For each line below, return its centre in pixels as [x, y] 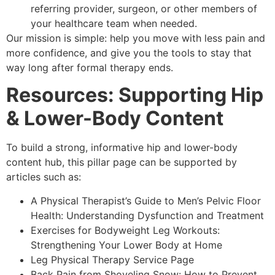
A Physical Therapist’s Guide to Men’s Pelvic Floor [146, 200]
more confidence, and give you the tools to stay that [129, 52]
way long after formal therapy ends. [90, 67]
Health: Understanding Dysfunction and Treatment [147, 215]
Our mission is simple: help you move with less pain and [136, 38]
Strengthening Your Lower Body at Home [126, 245]
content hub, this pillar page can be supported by [122, 162]
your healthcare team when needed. [114, 23]
